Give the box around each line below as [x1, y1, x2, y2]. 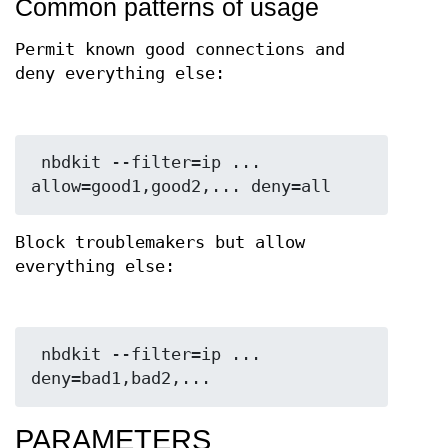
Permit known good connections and [15, 39, 345, 59]
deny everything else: [15, 63, 225, 83]
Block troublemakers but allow [15, 232, 305, 252]
